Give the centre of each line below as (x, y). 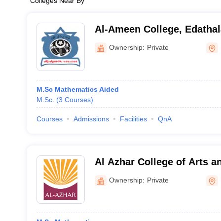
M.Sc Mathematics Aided (77, 89)
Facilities (133, 119)
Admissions (91, 119)
